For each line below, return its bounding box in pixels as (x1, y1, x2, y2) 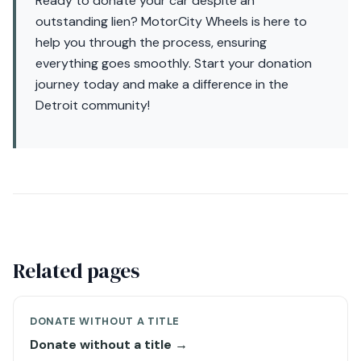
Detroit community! (35, 97, 150, 114)
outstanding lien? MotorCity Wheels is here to (35, 13, 307, 30)
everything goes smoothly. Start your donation (35, 55, 312, 72)
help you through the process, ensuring (35, 34, 267, 51)
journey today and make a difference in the (35, 76, 288, 93)
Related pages (13, 256, 139, 285)
